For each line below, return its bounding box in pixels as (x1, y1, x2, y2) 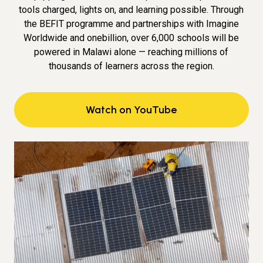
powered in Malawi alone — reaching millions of (34, 46, 229, 58)
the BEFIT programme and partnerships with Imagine (23, 18, 239, 29)
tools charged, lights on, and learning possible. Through (19, 4, 244, 15)
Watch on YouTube (86, 103, 177, 116)
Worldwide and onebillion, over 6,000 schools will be (23, 32, 240, 43)
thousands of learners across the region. (48, 60, 214, 72)
